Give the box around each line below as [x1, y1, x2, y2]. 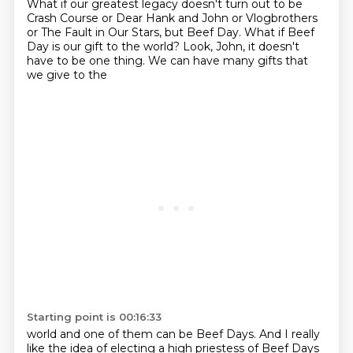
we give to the [26, 68, 107, 82]
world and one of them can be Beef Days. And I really [26, 327, 320, 341]
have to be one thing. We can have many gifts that [26, 54, 308, 68]
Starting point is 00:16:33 [26, 310, 162, 323]
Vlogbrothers [245, 11, 318, 25]
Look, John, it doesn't [182, 39, 299, 54]
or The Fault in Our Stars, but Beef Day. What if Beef [26, 25, 314, 39]
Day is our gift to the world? [26, 39, 183, 54]
